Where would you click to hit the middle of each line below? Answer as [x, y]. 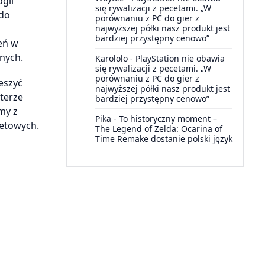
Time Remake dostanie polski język [164, 139]
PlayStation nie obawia [180, 58]
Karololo [112, 58]
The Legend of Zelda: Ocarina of [159, 129]
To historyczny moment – [168, 119]
